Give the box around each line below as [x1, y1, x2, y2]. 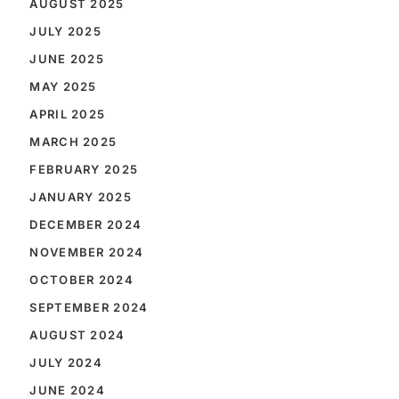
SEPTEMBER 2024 [29, 300, 149, 314]
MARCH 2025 [29, 134, 118, 149]
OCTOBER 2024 [29, 273, 134, 287]
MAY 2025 [29, 79, 97, 94]
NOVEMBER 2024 [29, 245, 144, 259]
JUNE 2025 [29, 52, 105, 66]
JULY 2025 [29, 24, 102, 38]
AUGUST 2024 [29, 328, 126, 342]
